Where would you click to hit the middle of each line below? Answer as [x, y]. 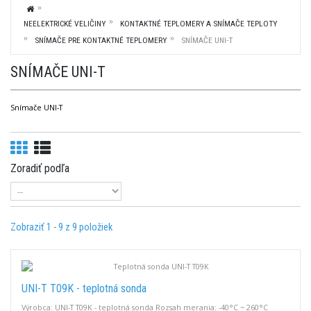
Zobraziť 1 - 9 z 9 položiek [61, 227]
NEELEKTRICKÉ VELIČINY [65, 24]
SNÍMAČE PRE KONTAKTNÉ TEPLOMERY [101, 40]
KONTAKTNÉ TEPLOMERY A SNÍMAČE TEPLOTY [199, 24]
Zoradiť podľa [40, 168]
